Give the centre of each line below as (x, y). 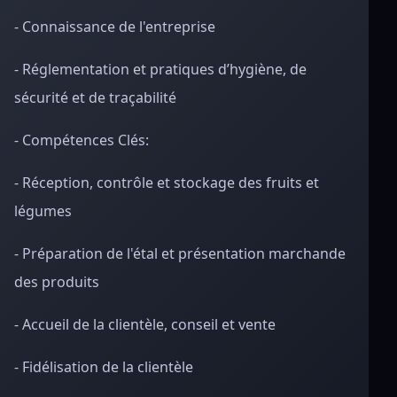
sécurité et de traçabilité (95, 97)
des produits (57, 282)
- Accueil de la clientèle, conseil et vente (145, 324)
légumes (43, 211)
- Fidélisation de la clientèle (104, 367)
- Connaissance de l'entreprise (115, 27)
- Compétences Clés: (82, 140)
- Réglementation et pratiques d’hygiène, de (160, 69)
